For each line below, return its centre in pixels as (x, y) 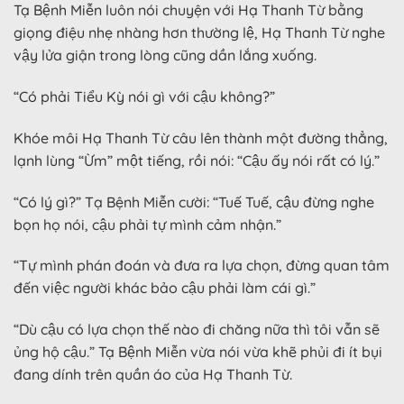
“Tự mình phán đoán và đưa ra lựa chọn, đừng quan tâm (202, 266)
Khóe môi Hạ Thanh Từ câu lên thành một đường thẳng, (201, 138)
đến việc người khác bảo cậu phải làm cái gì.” (165, 288)
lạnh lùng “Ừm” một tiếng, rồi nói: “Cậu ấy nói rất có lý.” (197, 160)
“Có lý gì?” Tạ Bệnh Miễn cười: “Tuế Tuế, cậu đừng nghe (194, 202)
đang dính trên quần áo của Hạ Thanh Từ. (153, 375)
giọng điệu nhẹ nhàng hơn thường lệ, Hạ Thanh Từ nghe (199, 33)
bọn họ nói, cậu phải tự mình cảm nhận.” (147, 224)
